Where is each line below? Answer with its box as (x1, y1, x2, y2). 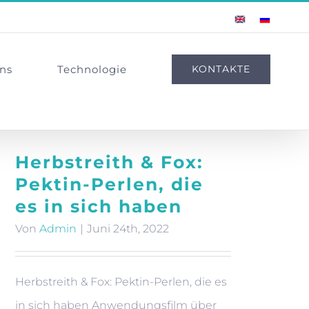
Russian (259, 13, 294, 24)
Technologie (57, 62, 128, 76)
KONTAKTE (192, 62, 251, 75)
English (234, 13, 268, 24)
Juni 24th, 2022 (87, 222, 169, 235)
